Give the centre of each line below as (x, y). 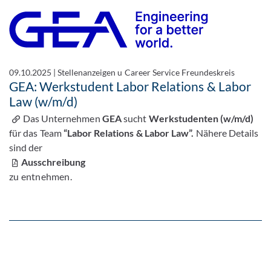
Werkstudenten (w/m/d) (201, 119)
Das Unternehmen (63, 119)
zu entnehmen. (41, 177)
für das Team (36, 133)
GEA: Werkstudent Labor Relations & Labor (130, 87)
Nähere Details (227, 133)
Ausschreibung (54, 162)
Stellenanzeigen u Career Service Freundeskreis (146, 73)
